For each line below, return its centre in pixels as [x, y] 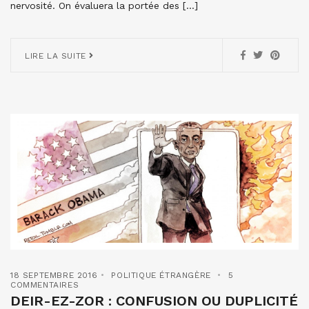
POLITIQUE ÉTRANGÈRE [161, 275]
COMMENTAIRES [45, 285]
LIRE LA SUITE [57, 56]
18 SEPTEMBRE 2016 [54, 275]
